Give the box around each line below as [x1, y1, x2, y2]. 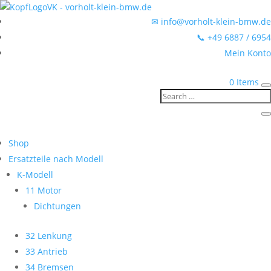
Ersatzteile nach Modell [8, 153, 103, 165]
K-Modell [17, 169, 53, 180]
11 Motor [25, 184, 62, 196]
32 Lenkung [25, 230, 72, 241]
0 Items [229, 76, 259, 88]
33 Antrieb [25, 246, 68, 257]
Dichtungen [34, 200, 81, 212]
